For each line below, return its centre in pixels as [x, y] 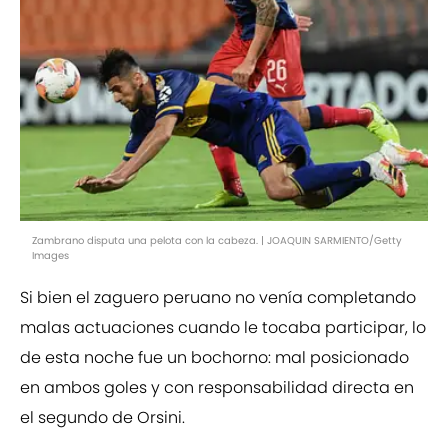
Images [50, 256]
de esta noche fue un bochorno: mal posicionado [214, 358]
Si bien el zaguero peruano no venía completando [218, 298]
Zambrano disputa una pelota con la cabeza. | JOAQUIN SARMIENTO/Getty [217, 241]
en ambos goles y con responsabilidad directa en [217, 388]
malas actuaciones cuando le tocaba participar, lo [223, 328]
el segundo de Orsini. [102, 418]
